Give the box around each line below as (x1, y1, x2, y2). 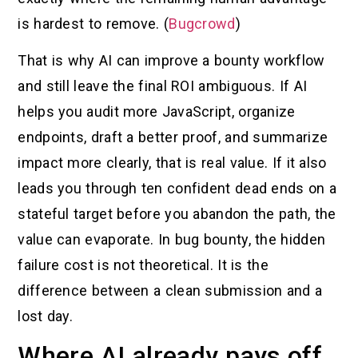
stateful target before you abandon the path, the (18, 205, 336, 222)
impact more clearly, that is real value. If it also (18, 153, 327, 171)
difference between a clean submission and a (18, 281, 323, 299)
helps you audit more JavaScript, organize (18, 102, 296, 120)
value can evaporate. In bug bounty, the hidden (18, 230, 326, 248)
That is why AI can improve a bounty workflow (18, 51, 325, 69)
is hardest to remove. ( (18, 14, 169, 32)
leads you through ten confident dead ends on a (18, 179, 337, 197)
